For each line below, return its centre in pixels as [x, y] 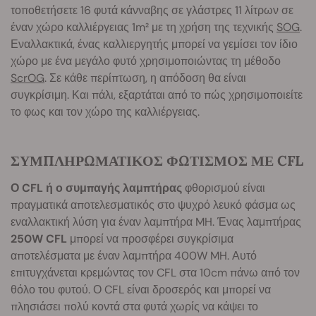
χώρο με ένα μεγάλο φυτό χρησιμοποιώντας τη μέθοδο [146, 61]
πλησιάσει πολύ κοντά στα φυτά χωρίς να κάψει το [134, 307]
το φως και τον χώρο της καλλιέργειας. [105, 112]
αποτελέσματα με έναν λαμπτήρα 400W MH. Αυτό [134, 256]
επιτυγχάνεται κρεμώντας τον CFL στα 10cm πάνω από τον [155, 273]
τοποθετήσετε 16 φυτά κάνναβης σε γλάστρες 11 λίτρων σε [152, 11]
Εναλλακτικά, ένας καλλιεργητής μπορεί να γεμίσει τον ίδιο [154, 44]
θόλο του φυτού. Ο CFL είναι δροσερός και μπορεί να [141, 290]
